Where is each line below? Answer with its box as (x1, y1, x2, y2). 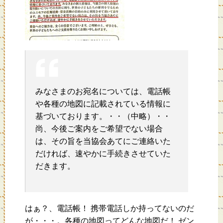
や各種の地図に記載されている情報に (35, 100, 171, 109)
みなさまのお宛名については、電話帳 (35, 87, 171, 96)
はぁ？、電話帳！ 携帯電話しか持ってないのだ (25, 204, 194, 213)
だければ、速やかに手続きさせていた (35, 149, 171, 158)
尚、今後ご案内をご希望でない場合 (35, 124, 163, 133)
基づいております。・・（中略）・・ (35, 112, 171, 121)
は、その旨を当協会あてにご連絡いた (35, 137, 171, 146)
